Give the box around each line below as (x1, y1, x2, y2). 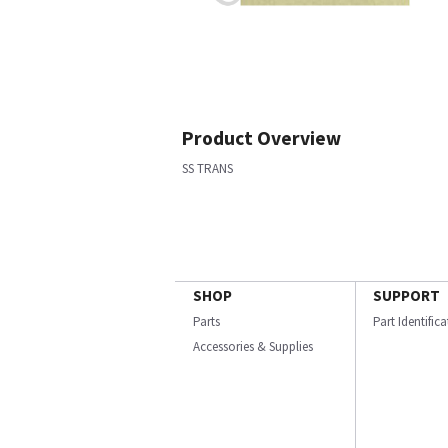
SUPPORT (373, 286, 440, 305)
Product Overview (182, 126, 341, 150)
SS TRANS (182, 160, 233, 177)
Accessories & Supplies (193, 338, 313, 355)
